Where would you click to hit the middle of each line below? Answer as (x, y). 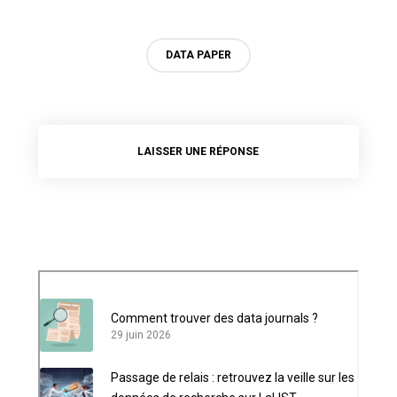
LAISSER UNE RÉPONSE (198, 152)
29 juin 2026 (140, 335)
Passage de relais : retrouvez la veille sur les (232, 378)
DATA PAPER (198, 55)
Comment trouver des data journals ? (214, 319)
